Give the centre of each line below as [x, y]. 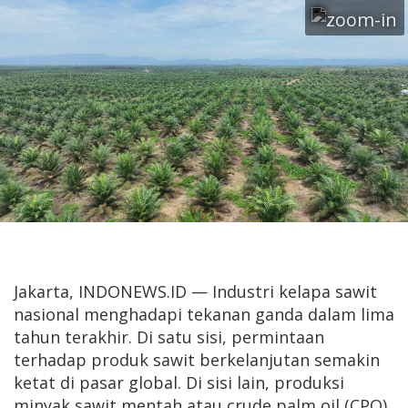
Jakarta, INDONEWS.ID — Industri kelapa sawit [195, 292]
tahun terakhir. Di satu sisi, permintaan [169, 337]
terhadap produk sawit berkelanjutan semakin [197, 360]
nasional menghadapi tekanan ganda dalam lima [204, 315]
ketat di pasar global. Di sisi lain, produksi [179, 383]
